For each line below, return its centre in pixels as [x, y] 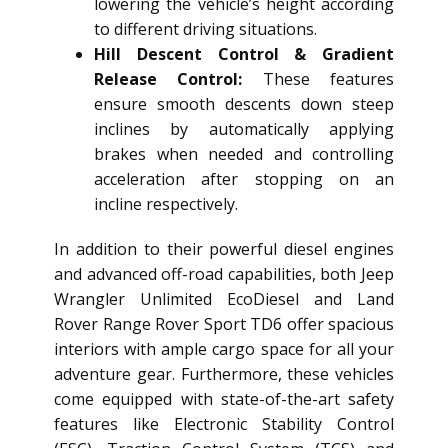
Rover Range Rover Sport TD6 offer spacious [224, 324]
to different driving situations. [205, 29]
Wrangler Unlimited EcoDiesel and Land [224, 299]
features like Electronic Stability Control [224, 424]
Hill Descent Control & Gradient [244, 54]
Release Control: [168, 79]
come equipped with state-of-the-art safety [224, 399]
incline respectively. [166, 204]
